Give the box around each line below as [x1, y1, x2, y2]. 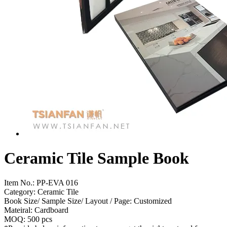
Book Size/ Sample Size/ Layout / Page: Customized [4, 197, 172, 206]
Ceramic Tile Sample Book [4, 148, 189, 167]
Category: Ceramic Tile [4, 187, 79, 197]
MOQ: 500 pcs [4, 215, 52, 224]
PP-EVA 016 [34, 178, 78, 187]
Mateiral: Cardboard [4, 206, 68, 215]
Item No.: [4, 178, 34, 187]
